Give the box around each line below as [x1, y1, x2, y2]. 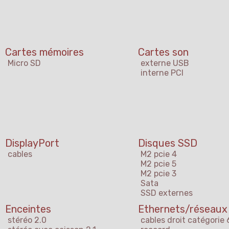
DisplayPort [5, 137, 59, 150]
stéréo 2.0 [8, 215, 47, 225]
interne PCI [141, 68, 184, 78]
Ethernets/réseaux [138, 203, 227, 216]
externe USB [141, 58, 189, 68]
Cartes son [138, 46, 189, 59]
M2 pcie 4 [141, 149, 177, 159]
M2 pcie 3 [141, 169, 176, 179]
